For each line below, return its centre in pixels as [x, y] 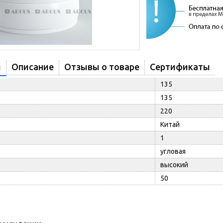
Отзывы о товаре [102, 67]
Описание [33, 67]
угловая [173, 151]
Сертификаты [180, 67]
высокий [174, 165]
